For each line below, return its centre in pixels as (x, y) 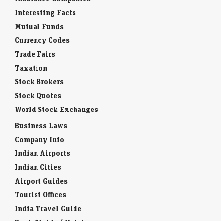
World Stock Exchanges (56, 110)
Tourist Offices (40, 195)
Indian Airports (42, 153)
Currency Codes (42, 40)
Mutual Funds (39, 27)
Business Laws (41, 126)
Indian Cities (38, 167)
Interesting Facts (45, 13)
